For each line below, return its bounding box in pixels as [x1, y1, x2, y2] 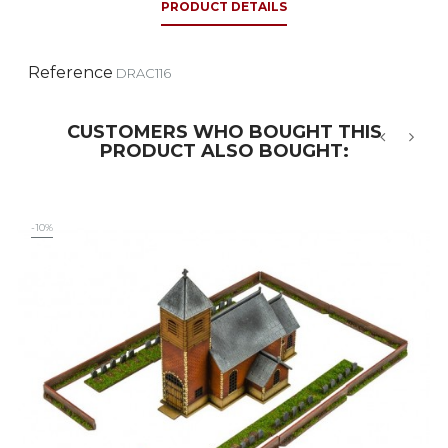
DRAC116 [116, 65, 171, 81]
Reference [28, 63, 113, 82]
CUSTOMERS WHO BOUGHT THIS [66, 121, 382, 143]
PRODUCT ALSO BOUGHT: [99, 140, 349, 162]
